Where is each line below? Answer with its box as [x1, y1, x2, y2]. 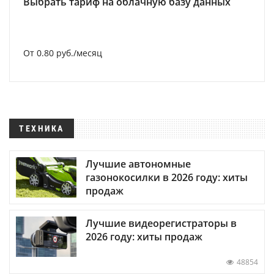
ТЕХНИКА [19, 124, 64, 134]
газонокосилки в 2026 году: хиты [86, 170, 248, 184]
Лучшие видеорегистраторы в [86, 216, 237, 230]
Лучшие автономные [86, 157, 191, 171]
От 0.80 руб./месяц [23, 47, 102, 59]
